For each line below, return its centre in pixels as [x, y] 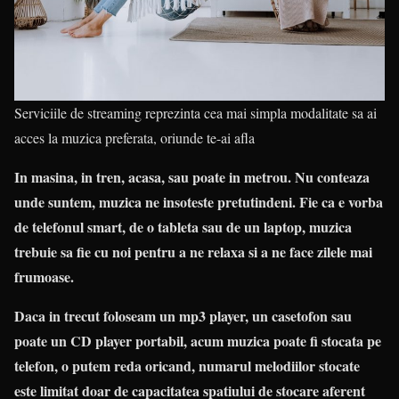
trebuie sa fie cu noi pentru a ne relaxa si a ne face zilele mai [193, 252]
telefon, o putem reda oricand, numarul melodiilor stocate [187, 366]
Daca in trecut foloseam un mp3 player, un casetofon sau [183, 316]
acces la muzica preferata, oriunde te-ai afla [134, 138]
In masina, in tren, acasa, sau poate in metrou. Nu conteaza [192, 177]
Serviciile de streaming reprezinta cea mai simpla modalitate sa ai [195, 113]
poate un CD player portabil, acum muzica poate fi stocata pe [198, 341]
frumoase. [44, 277]
